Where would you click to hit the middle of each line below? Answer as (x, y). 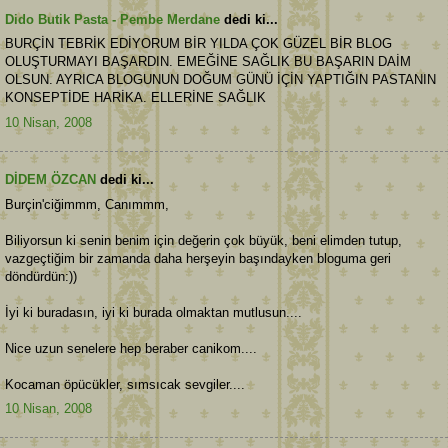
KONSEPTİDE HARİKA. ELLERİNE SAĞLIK (135, 98)
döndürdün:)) (41, 276)
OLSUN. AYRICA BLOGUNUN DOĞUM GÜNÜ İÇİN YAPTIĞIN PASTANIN (220, 80)
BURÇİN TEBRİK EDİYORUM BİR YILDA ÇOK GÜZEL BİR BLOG (198, 44)
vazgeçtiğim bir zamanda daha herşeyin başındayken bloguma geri (198, 258)
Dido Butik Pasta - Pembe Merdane (112, 19)
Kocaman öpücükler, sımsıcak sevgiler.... (125, 384)
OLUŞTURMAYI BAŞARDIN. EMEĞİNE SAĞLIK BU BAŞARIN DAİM (208, 62)
